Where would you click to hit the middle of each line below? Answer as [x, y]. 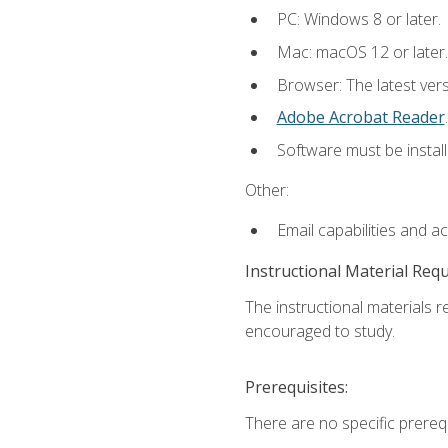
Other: [266, 189]
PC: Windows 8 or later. [358, 19]
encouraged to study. [319, 330]
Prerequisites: [296, 386]
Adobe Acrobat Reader [360, 117]
